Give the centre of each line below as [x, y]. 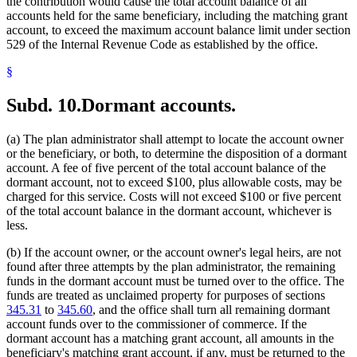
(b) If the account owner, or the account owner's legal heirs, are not [174, 252]
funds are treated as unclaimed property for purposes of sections [166, 295]
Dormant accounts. [159, 105]
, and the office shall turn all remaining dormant [211, 309]
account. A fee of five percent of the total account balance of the [166, 167]
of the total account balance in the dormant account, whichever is [169, 210]
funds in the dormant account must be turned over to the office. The [175, 280]
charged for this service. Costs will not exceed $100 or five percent [174, 196]
